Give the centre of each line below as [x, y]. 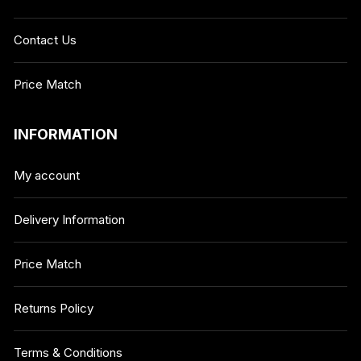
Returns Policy [54, 308]
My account [47, 175]
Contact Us [46, 39]
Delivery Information [70, 219]
